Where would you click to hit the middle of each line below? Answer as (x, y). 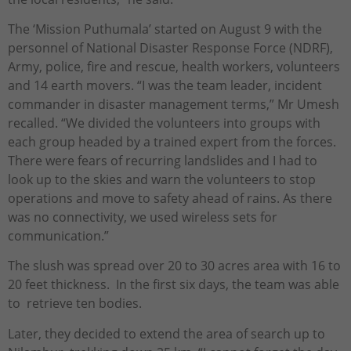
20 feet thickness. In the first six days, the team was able (175, 285)
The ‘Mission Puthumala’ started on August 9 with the (165, 29)
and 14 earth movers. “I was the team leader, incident (165, 86)
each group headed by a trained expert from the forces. (172, 142)
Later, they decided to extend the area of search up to (166, 333)
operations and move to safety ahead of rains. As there (170, 199)
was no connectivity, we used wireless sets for (143, 217)
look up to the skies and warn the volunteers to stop (162, 180)
